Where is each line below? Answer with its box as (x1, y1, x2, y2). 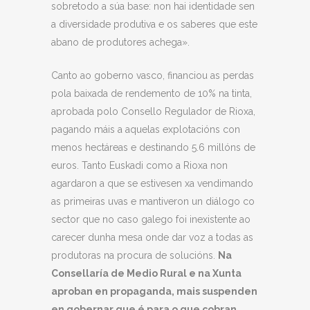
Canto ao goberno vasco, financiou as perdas (51, 70, 254, 82)
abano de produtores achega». (51, 37, 190, 48)
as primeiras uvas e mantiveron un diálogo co (51, 196, 255, 208)
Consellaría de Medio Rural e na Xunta (51, 268, 241, 280)
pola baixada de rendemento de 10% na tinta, (51, 88, 252, 100)
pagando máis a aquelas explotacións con (51, 124, 240, 136)
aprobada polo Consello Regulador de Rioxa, (51, 106, 255, 118)
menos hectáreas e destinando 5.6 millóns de (51, 142, 255, 154)
